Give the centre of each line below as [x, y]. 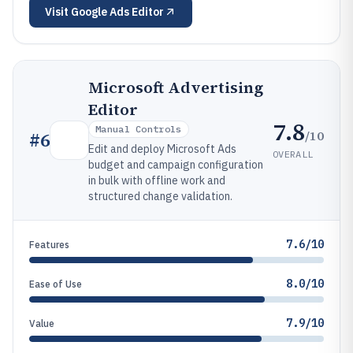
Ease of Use [56, 284]
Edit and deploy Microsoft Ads [162, 149]
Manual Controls [139, 129]
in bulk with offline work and [157, 180]
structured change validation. [160, 196]
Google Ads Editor [117, 12]
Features [49, 245]
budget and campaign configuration [176, 165]
